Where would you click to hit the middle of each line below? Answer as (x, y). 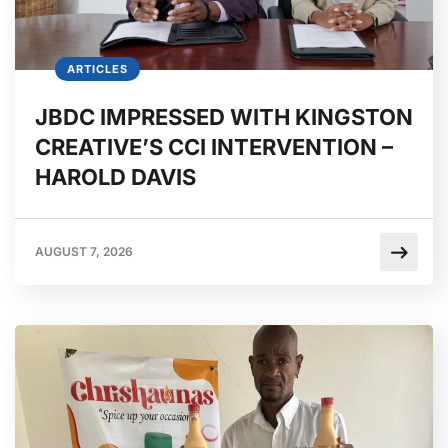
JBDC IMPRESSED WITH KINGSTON (224, 117)
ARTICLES (97, 69)
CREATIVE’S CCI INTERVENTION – (214, 147)
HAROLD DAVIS (115, 177)
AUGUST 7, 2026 (84, 252)
